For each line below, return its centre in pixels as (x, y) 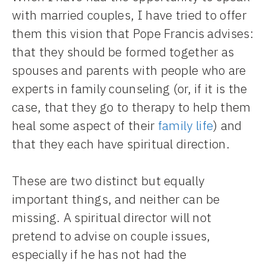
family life (186, 125)
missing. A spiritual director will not (112, 218)
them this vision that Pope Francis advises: (133, 33)
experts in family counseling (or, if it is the (130, 88)
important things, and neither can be (116, 199)
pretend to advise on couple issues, (111, 236)
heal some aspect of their (85, 125)
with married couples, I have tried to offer (129, 15)
